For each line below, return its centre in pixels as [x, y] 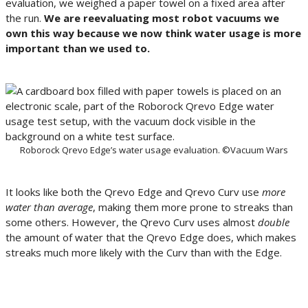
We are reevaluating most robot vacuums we [162, 18]
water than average [49, 207]
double [274, 222]
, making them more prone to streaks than [193, 207]
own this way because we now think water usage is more [153, 33]
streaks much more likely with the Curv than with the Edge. [144, 253]
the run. [25, 18]
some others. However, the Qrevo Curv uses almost [132, 222]
